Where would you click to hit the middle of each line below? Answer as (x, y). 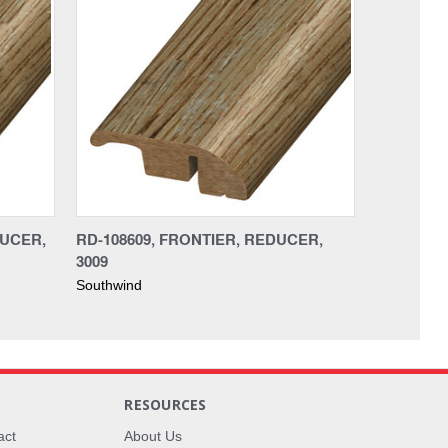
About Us (153, 435)
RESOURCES (165, 404)
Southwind (109, 284)
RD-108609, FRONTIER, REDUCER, (199, 238)
